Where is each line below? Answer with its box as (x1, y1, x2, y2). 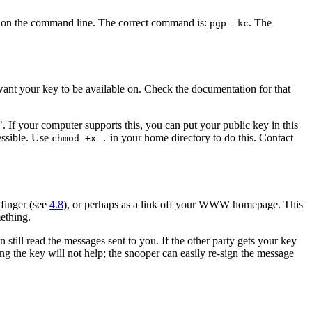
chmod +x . (52, 133, 107, 144)
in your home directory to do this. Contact (107, 132, 293, 144)
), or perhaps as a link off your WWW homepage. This (63, 198, 303, 210)
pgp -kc (210, 17, 249, 29)
